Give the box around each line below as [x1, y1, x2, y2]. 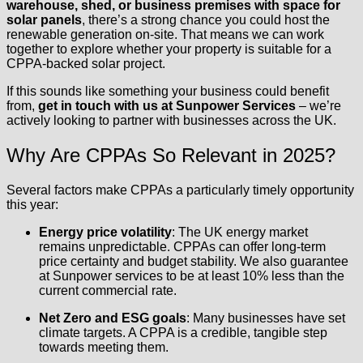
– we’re [296, 99, 341, 113]
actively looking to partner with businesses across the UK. [6, 113, 336, 128]
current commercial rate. [39, 284, 177, 298]
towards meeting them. [39, 340, 169, 355]
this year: [6, 198, 58, 212]
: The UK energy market [172, 225, 308, 240]
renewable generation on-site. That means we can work [6, 28, 324, 42]
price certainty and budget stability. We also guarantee [39, 254, 348, 269]
